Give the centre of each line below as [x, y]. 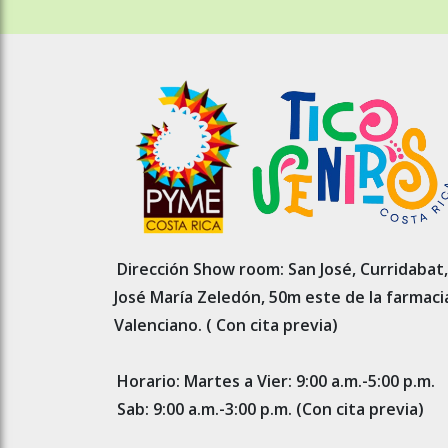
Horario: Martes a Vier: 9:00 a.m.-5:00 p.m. [276, 381]
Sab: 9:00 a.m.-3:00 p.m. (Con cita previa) [270, 409]
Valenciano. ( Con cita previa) [226, 325]
